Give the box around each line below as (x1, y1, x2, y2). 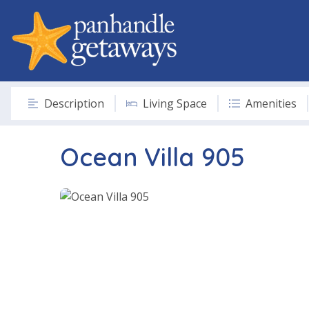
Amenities (246, 95, 297, 111)
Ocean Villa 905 (60, 141, 245, 172)
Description (44, 95, 104, 111)
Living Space (143, 95, 207, 111)
